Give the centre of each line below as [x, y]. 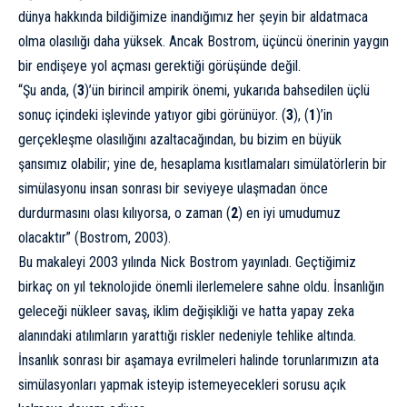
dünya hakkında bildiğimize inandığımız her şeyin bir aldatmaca [193, 16]
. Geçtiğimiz [323, 262]
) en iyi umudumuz [289, 213]
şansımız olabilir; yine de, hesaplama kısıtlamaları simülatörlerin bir [203, 164]
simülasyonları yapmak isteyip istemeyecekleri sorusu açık [182, 384]
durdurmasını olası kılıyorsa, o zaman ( [124, 213]
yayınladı [265, 262]
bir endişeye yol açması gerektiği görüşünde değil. [159, 65]
